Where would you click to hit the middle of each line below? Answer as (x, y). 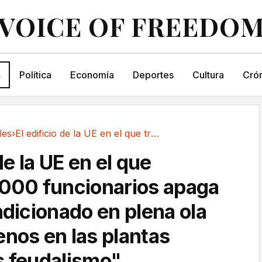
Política (35, 75)
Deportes (153, 75)
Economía (92, 75)
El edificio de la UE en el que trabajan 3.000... (155, 133)
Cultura (208, 75)
